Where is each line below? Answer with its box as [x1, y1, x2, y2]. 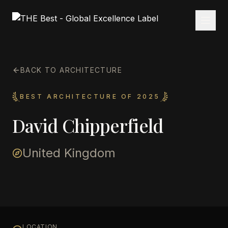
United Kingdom [22, 146, 116, 160]
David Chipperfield [12, 113, 163, 137]
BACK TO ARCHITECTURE [20, 66, 122, 74]
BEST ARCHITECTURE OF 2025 [20, 93, 160, 100]
